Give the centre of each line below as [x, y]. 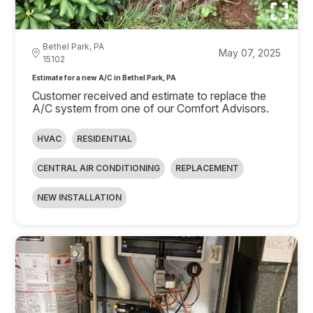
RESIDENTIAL [105, 138]
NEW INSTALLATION [80, 197]
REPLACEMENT [208, 168]
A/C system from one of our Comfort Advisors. [151, 108]
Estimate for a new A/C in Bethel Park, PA [104, 77]
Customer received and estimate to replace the [150, 95]
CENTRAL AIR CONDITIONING [99, 168]
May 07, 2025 [249, 52]
